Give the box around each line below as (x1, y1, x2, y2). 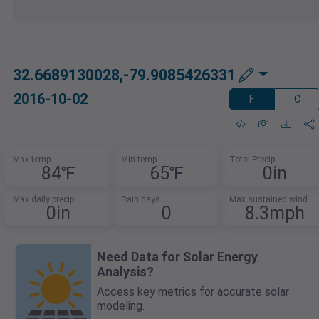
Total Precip (229, 155, 275, 165)
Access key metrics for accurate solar (97, 285, 289, 299)
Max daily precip (13, 194, 75, 205)
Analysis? (97, 264, 154, 280)
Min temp (121, 155, 157, 165)
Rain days (121, 194, 160, 205)
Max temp (13, 155, 51, 165)
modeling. (97, 299, 145, 313)
